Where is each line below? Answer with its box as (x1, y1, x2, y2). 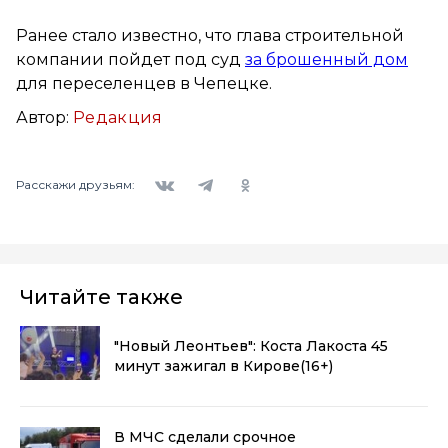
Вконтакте (144, 163, 215, 180)
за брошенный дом (245, 49, 408, 69)
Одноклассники (224, 163, 331, 180)
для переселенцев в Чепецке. (16, 73, 272, 93)
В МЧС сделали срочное (114, 427, 296, 446)
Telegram (184, 163, 245, 180)
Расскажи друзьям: (16, 177, 135, 193)
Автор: (16, 107, 73, 127)
